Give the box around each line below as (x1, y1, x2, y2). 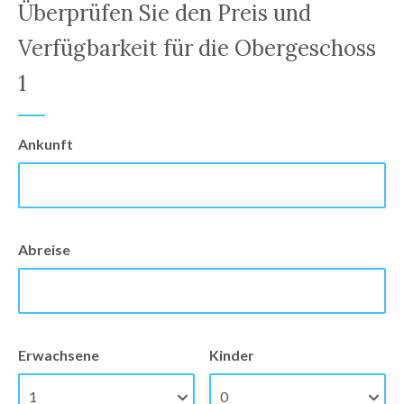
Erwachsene (18, 345, 99, 363)
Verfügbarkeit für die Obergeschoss (18, 33, 376, 62)
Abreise (18, 240, 70, 258)
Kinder (209, 345, 255, 363)
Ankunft (18, 134, 73, 152)
